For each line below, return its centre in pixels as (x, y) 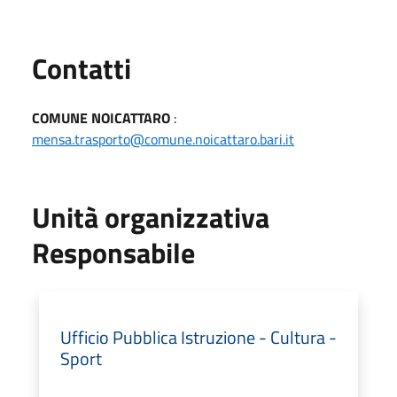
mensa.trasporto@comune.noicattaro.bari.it (163, 139)
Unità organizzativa (151, 217)
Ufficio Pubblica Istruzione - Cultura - (198, 337)
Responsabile (113, 253)
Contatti (82, 68)
